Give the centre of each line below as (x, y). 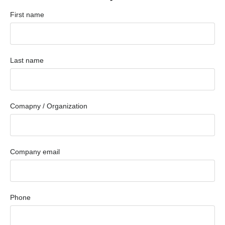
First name (27, 15)
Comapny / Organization (49, 106)
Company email (35, 152)
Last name (27, 61)
